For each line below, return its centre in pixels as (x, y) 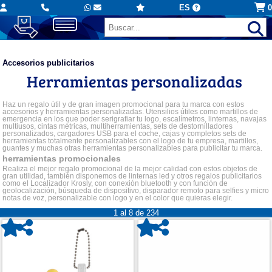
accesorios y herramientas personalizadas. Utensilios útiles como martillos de (131, 112)
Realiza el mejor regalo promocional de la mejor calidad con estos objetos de (130, 168)
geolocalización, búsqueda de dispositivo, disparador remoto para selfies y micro (136, 190)
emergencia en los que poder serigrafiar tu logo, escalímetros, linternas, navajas (135, 119)
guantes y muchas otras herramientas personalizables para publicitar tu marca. (133, 148)
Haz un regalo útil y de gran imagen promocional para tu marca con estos (124, 105)
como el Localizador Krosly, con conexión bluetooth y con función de (115, 183)
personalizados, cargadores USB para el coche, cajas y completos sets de (125, 134)
